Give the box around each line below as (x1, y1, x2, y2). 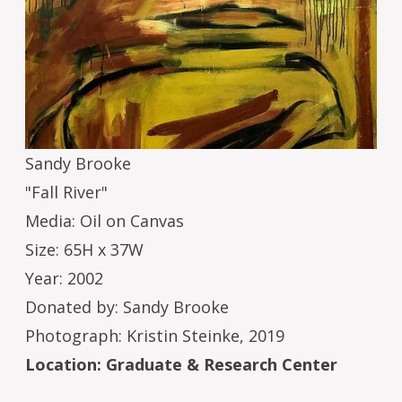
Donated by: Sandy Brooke (25, 295, 229, 318)
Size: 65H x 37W (25, 238, 144, 260)
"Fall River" (25, 180, 108, 203)
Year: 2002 (25, 267, 103, 289)
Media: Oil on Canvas (25, 209, 184, 232)
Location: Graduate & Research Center (25, 353, 337, 375)
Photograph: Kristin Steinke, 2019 (25, 324, 284, 346)
